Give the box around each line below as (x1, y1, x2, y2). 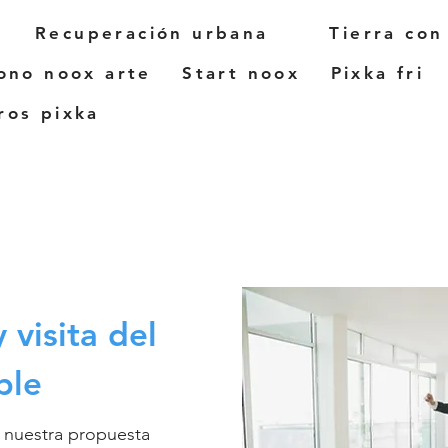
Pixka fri (330, 63, 425, 83)
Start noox (182, 63, 301, 83)
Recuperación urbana (35, 23, 269, 43)
